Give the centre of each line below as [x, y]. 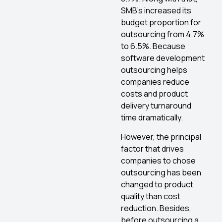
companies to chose [158, 160]
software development [163, 58]
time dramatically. [152, 118]
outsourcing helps [154, 70]
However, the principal [161, 137]
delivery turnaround [156, 106]
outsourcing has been [161, 172]
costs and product [154, 94]
